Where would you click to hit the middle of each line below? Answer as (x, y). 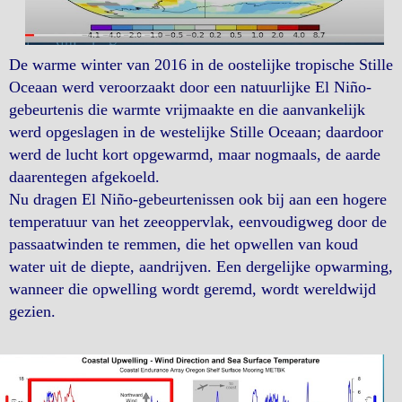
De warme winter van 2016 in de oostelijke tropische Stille (201, 65)
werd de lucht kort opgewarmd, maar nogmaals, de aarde (195, 155)
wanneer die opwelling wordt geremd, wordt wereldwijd (192, 289)
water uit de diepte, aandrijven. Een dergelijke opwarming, (201, 267)
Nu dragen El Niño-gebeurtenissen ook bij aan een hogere (198, 200)
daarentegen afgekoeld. (84, 177)
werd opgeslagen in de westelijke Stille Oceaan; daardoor (196, 132)
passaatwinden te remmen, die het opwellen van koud (184, 245)
